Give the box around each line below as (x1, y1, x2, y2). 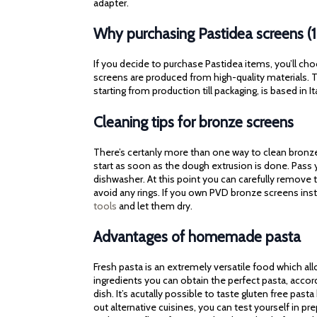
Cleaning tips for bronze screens (93, 112, 294, 131)
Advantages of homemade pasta (93, 227, 301, 246)
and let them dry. (117, 199, 192, 212)
